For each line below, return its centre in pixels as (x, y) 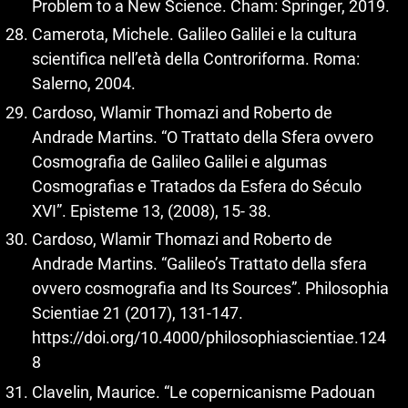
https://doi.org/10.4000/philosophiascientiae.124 (209, 337)
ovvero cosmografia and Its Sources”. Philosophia (210, 288)
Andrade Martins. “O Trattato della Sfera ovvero (203, 137)
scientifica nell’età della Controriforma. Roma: (196, 59)
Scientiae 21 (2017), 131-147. (138, 313)
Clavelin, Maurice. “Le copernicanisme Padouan (204, 392)
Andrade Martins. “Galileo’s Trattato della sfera (199, 264)
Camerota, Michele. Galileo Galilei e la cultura (194, 34)
